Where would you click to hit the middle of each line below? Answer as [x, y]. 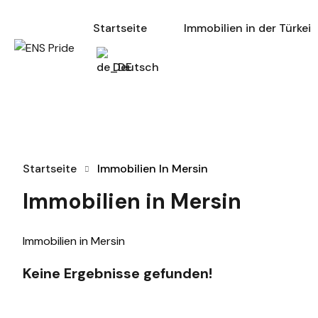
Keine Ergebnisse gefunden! [117, 273]
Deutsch [136, 67]
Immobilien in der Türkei [247, 28]
